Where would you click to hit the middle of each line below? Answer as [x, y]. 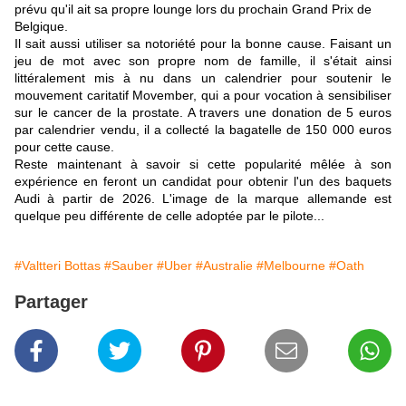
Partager [51, 302]
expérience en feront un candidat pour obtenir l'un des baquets [203, 182]
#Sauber [129, 266]
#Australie [224, 266]
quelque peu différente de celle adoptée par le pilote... [169, 216]
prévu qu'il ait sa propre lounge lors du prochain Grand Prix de [193, 10]
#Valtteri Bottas [58, 266]
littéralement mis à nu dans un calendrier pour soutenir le [203, 78]
